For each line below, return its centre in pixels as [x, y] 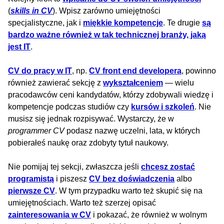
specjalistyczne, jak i [45, 23]
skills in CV [31, 11]
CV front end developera [135, 71]
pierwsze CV [31, 191]
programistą [31, 179]
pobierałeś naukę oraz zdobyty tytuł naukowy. [88, 143]
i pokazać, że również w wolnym [149, 215]
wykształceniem [133, 83]
